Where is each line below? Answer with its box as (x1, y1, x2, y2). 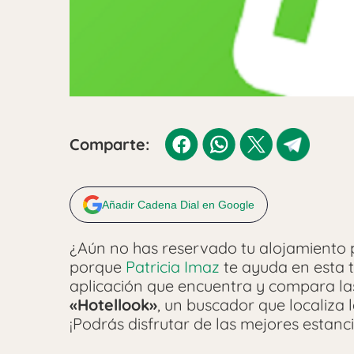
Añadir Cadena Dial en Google (102, 198, 254, 212)
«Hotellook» (70, 295, 157, 315)
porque (70, 257, 126, 277)
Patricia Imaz (126, 257, 224, 277)
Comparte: (70, 134, 149, 155)
